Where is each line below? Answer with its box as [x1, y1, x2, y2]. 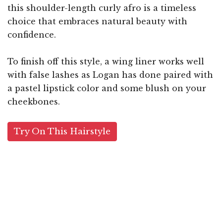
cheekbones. [7, 96, 60, 107]
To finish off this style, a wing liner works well [7, 56, 204, 66]
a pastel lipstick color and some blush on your [7, 83, 206, 93]
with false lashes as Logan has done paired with [7, 69, 213, 80]
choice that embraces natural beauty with [7, 16, 187, 26]
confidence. [7, 29, 56, 40]
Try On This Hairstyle [14, 126, 111, 137]
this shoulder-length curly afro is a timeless [7, 2, 196, 13]
